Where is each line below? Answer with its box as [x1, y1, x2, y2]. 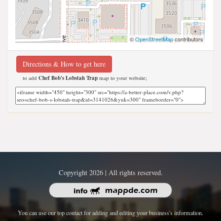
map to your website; [98, 74, 147, 81]
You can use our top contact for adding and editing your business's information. [18, 208, 203, 217]
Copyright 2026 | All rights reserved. [58, 167, 163, 177]
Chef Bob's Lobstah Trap [38, 74, 98, 82]
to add [23, 74, 38, 81]
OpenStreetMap [135, 35, 173, 43]
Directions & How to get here [23, 59, 106, 69]
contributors [173, 35, 203, 43]
